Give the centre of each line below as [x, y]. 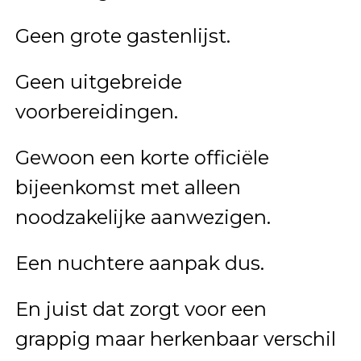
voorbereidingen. [96, 111]
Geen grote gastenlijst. [122, 35]
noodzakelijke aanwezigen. [143, 217]
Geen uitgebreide [98, 81]
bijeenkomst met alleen [128, 187]
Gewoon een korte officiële [142, 157]
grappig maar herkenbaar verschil [175, 338]
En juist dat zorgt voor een [141, 309]
